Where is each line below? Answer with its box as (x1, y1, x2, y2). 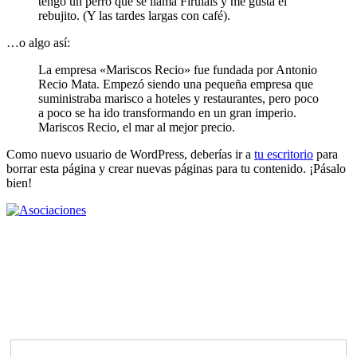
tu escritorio (254, 147, 313, 161)
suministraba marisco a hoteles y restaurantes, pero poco (38, 91, 319, 105)
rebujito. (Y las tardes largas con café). (38, 8, 230, 22)
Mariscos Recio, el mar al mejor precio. (38, 120, 235, 134)
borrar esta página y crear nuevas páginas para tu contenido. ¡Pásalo (6, 161, 346, 175)
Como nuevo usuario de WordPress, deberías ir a (6, 147, 254, 161)
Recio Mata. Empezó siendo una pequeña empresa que (38, 76, 313, 91)
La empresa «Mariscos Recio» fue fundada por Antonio (38, 62, 317, 76)
